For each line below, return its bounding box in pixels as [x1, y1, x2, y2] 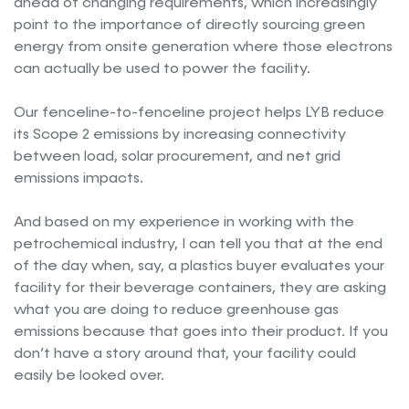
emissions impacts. [14, 169, 143, 187]
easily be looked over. [14, 366, 164, 384]
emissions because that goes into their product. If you [14, 322, 388, 341]
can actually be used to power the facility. [14, 59, 310, 78]
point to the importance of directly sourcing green [14, 16, 365, 34]
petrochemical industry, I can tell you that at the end [14, 235, 383, 253]
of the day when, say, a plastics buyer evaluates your [14, 257, 384, 275]
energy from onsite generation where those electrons [14, 37, 393, 56]
